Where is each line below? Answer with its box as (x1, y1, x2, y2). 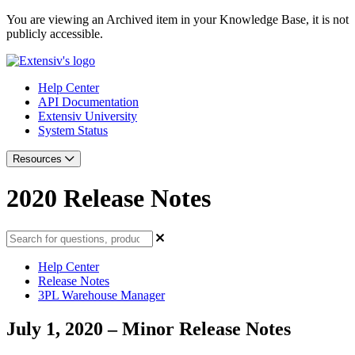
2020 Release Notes (6, 184, 211, 213)
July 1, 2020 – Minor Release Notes (6, 318, 291, 339)
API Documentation (38, 95, 139, 109)
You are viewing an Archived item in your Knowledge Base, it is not (6, 13, 349, 26)
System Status (38, 124, 108, 137)
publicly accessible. (6, 27, 103, 40)
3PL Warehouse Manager (38, 288, 165, 302)
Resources (13, 153, 65, 165)
